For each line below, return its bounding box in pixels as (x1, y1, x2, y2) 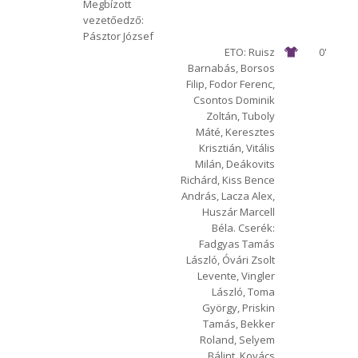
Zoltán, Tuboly (206, 108, 276, 123)
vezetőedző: (82, 12, 144, 27)
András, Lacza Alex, (181, 188, 276, 203)
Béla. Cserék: (212, 220, 276, 235)
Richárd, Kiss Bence (181, 172, 276, 187)
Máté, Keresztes (196, 124, 276, 139)
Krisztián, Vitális (199, 140, 276, 155)
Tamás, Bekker (203, 316, 276, 331)
